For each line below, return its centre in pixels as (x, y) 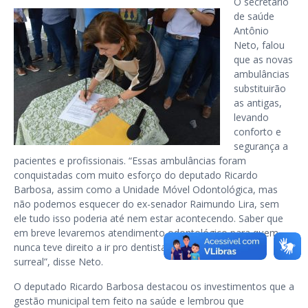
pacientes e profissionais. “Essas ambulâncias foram (130, 161)
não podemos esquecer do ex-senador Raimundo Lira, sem (146, 204)
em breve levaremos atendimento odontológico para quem (146, 233)
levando (251, 117)
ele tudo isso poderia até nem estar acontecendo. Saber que (148, 218)
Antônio (251, 31)
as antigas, (258, 103)
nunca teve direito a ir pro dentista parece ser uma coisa (139, 247)
